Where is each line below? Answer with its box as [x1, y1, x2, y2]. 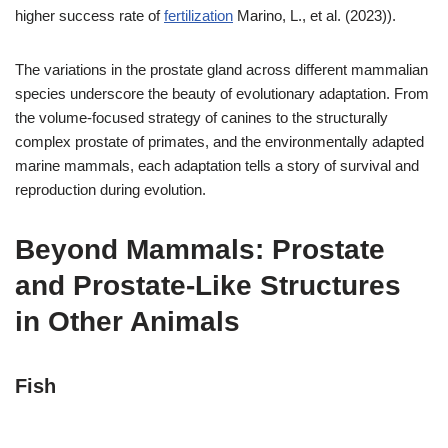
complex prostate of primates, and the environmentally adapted [15, 132, 424, 150]
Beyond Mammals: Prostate [15, 233, 385, 265]
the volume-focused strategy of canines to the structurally [15, 108, 388, 126]
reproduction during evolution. [15, 180, 206, 198]
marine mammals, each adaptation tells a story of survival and [15, 156, 419, 174]
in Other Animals [15, 305, 240, 337]
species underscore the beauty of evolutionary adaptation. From [15, 84, 429, 102]
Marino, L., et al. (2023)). [233, 6, 396, 24]
